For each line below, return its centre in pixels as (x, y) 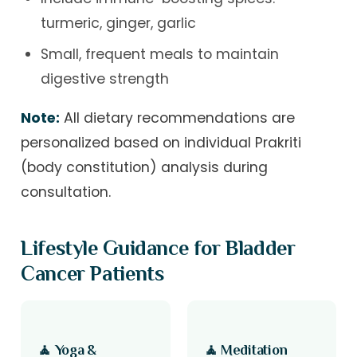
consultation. (66, 192)
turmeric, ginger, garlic (118, 24)
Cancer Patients (92, 274)
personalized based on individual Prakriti (161, 142)
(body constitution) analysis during (145, 167)
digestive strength (104, 79)
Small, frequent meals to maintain (159, 55)
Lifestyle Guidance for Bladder (158, 248)
